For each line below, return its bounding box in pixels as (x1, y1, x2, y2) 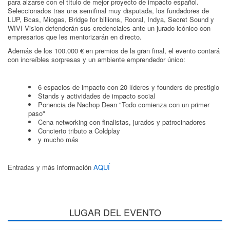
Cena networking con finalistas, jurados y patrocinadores (38, 117, 206, 127)
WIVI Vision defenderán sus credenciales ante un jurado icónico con (8, 23, 210, 33)
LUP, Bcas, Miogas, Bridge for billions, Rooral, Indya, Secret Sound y (8, 14, 214, 25)
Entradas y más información (8, 162, 93, 172)
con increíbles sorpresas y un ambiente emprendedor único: (8, 54, 187, 65)
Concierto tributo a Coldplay (38, 126, 120, 136)
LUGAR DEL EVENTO (69, 205, 161, 219)
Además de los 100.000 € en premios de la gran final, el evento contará (8, 46, 220, 56)
